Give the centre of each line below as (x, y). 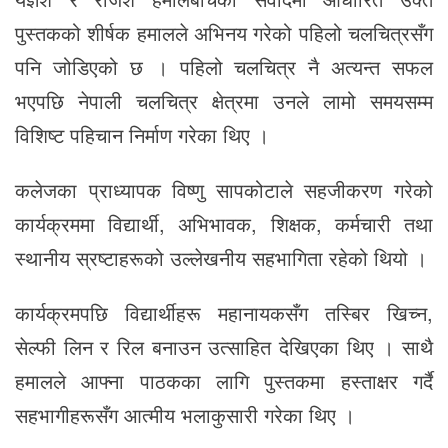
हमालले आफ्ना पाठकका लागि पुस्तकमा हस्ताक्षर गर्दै (224, 380)
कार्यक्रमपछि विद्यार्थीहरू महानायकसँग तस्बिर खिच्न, (224, 312)
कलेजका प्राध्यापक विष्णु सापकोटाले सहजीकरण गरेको (224, 190)
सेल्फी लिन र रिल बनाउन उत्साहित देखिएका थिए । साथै (224, 346)
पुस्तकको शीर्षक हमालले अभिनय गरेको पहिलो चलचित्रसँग (224, 33)
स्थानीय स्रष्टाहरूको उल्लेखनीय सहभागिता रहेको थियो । (221, 258)
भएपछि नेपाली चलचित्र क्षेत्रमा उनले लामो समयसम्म (224, 101)
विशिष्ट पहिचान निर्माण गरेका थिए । (142, 135)
